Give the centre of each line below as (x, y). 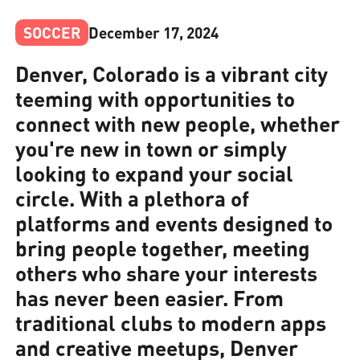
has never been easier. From (150, 297)
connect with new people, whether (178, 123)
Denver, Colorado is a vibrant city (172, 73)
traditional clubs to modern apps (171, 322)
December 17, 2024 (154, 32)
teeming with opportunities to (155, 98)
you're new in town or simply (151, 147)
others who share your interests (167, 272)
